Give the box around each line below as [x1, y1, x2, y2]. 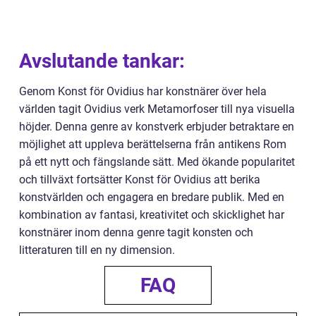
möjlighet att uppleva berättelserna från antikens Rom [19, 138, 286, 152]
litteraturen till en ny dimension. [19, 243, 175, 257]
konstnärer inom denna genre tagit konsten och [19, 226, 253, 240]
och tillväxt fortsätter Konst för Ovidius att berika [19, 173, 260, 187]
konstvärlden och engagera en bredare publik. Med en [19, 190, 284, 205]
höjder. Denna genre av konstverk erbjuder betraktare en [19, 120, 294, 134]
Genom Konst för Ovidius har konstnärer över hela [19, 85, 267, 99]
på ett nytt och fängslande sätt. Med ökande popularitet [19, 155, 295, 169]
